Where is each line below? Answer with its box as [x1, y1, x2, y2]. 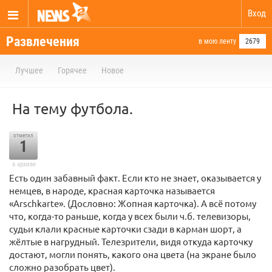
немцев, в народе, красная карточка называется [9, 185, 215, 196]
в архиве [12, 160, 36, 168]
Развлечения [6, 34, 80, 49]
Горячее [58, 66, 87, 75]
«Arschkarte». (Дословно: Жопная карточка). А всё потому [9, 197, 256, 209]
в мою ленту [199, 37, 236, 46]
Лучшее [15, 66, 43, 75]
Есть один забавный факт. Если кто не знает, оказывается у [9, 172, 261, 183]
